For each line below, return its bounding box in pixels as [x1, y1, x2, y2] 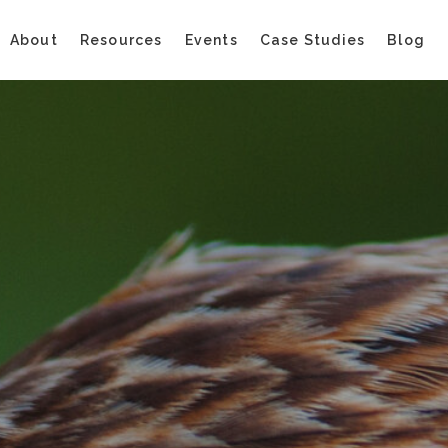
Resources [79, 32, 163, 48]
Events [184, 32, 238, 48]
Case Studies [259, 32, 366, 48]
